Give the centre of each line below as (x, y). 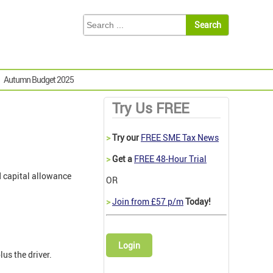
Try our (126, 138)
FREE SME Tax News (180, 138)
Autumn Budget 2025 (39, 80)
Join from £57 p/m (148, 202)
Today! (197, 202)
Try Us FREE (151, 108)
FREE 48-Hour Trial (170, 159)
